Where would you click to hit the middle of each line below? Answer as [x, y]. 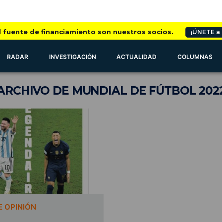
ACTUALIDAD [137, 57]
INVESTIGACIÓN [72, 57]
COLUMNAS [195, 57]
